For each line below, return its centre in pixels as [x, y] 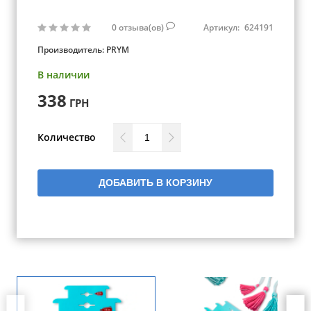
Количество [67, 137]
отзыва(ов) [142, 27]
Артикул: [222, 27]
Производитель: [72, 50]
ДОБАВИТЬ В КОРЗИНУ [155, 183]
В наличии [64, 75]
